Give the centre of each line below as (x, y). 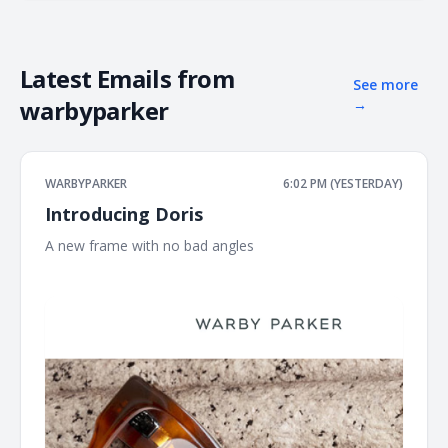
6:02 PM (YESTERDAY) (343, 183)
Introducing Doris (124, 214)
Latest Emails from (127, 78)
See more (385, 84)
